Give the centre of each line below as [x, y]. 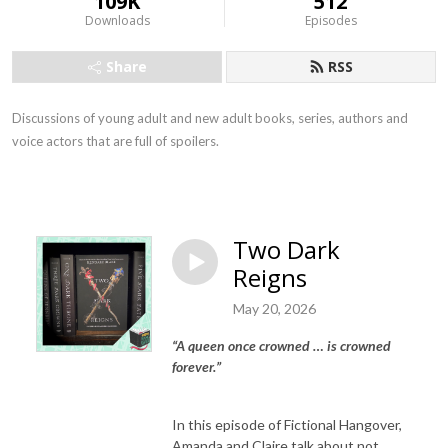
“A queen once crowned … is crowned [281, 345]
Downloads [117, 20]
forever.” [196, 366]
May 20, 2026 [274, 308]
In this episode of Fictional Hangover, [287, 424]
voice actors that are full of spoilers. [115, 141]
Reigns [270, 277]
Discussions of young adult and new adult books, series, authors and [210, 118]
